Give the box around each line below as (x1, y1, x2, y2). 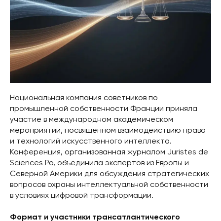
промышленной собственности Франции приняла (10, 105, 197, 113)
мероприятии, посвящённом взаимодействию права (10, 126, 206, 135)
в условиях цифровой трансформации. (10, 191, 153, 200)
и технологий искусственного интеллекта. (10, 137, 172, 146)
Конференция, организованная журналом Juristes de (10, 148, 208, 156)
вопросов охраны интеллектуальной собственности (10, 181, 208, 189)
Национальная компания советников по (10, 94, 158, 102)
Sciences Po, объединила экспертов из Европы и (10, 159, 189, 167)
